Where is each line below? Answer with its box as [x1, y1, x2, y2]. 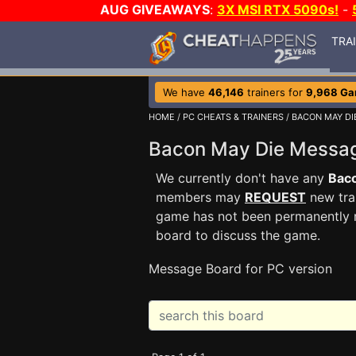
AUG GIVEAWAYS [100, 2, 210, 17]
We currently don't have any [156, 170, 328, 186]
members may [156, 189, 245, 205]
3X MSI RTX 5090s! [217, 2, 339, 17]
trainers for [244, 86, 306, 99]
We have [163, 86, 208, 99]
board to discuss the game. [156, 227, 320, 243]
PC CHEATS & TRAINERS [183, 111, 284, 122]
